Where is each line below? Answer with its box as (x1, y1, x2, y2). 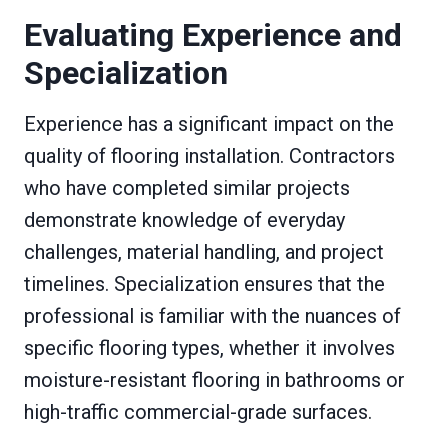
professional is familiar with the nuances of (24, 303, 401, 328)
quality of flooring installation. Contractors (24, 143, 395, 168)
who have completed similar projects (24, 175, 350, 200)
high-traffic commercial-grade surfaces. (24, 399, 372, 424)
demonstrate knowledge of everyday (24, 207, 345, 232)
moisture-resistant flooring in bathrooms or (24, 367, 405, 392)
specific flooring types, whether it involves (24, 335, 395, 360)
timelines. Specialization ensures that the (24, 271, 385, 296)
